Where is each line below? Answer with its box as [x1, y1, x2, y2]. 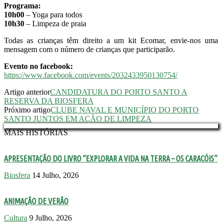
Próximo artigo [4, 105, 51, 114]
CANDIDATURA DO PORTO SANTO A [50, 87, 187, 96]
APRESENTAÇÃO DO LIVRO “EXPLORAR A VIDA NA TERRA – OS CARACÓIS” [4, 154, 218, 163]
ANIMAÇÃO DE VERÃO [4, 196, 68, 206]
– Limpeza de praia [24, 19, 86, 28]
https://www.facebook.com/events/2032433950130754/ [4, 70, 177, 79]
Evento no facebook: [4, 61, 73, 70]
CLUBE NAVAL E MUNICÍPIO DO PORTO [51, 105, 199, 114]
